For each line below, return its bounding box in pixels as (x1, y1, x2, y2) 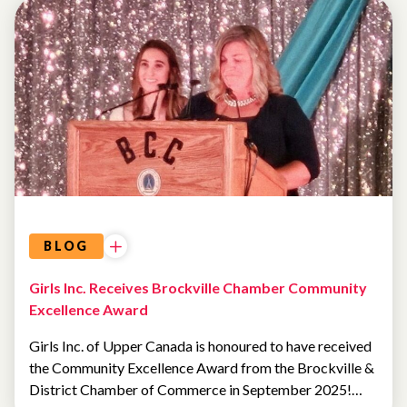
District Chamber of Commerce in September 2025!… (29, 381, 362, 399)
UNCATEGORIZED (47, 52, 194, 68)
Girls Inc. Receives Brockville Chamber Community (29, 279, 367, 297)
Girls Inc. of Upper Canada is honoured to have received (29, 337, 372, 355)
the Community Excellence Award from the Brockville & (29, 359, 374, 377)
